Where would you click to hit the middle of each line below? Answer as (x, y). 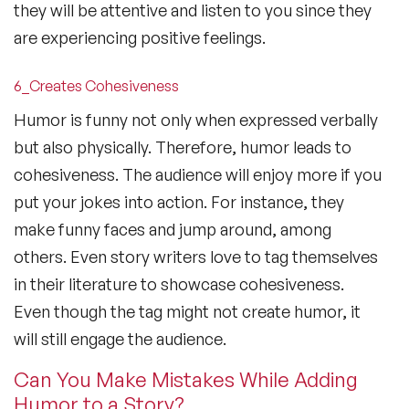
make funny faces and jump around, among (173, 230)
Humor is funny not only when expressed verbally (196, 120)
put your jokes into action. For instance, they (179, 202)
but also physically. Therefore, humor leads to (183, 147)
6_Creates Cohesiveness (96, 86)
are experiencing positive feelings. (140, 38)
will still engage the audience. (124, 339)
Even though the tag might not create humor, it (187, 312)
